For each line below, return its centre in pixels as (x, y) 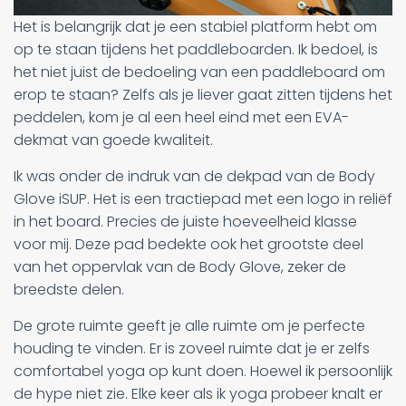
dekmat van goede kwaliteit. (113, 140)
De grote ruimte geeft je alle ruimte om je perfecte (189, 325)
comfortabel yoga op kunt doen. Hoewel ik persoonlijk (203, 371)
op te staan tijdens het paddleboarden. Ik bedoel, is (196, 49)
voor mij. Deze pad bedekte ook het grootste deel (188, 244)
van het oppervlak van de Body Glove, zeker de (180, 266)
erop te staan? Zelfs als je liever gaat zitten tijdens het (203, 94)
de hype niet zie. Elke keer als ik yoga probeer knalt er (198, 393)
